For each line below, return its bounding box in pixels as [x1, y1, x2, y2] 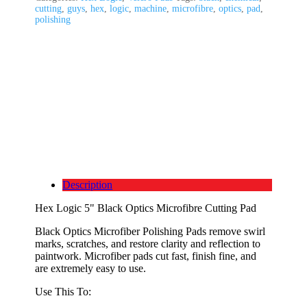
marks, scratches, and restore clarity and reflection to [35, 237, 261, 249]
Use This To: [35, 285, 92, 297]
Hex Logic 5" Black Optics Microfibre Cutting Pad [35, 201, 257, 214]
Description [62, 178, 113, 191]
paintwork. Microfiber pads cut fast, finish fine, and [35, 249, 257, 262]
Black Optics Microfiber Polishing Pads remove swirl [35, 225, 266, 237]
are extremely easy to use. [35, 262, 147, 274]
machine [134, 3, 167, 14]
